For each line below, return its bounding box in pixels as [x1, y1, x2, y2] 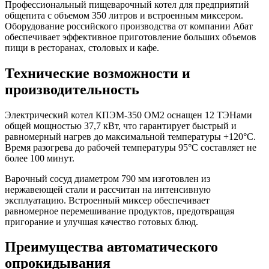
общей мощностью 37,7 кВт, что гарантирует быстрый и [5, 120, 237, 131]
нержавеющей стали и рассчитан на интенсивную [5, 184, 211, 195]
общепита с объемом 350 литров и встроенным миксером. [5, 10, 243, 20]
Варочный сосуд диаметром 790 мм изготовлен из [5, 173, 210, 184]
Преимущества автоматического [5, 239, 218, 255]
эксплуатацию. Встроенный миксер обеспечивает [5, 195, 210, 205]
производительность [5, 81, 139, 97]
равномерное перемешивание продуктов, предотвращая [5, 205, 234, 216]
